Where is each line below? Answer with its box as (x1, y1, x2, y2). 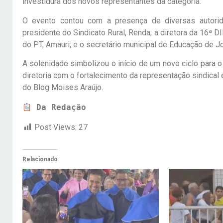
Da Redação (36, 103, 86, 112)
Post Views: (34, 122, 77, 132)
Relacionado (22, 156, 58, 163)
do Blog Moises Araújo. (22, 83, 103, 93)
